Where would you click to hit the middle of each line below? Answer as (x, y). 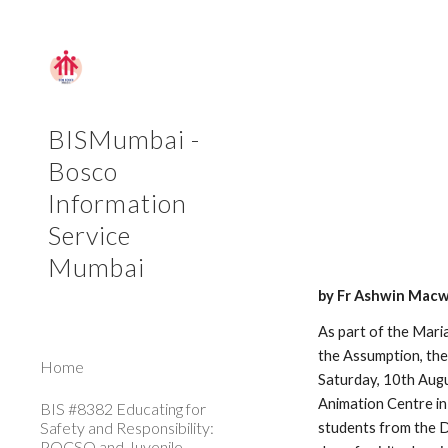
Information (117, 203)
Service (89, 235)
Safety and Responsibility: (127, 427)
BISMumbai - (124, 139)
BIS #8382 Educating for (123, 408)
